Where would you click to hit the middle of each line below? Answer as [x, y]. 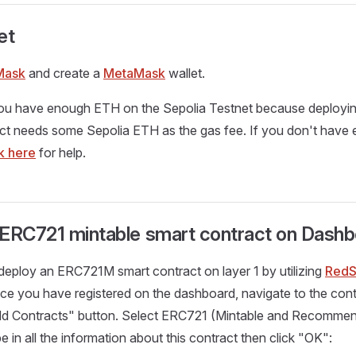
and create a [64, 73]
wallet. [185, 73]
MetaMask [134, 73]
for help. [61, 153]
